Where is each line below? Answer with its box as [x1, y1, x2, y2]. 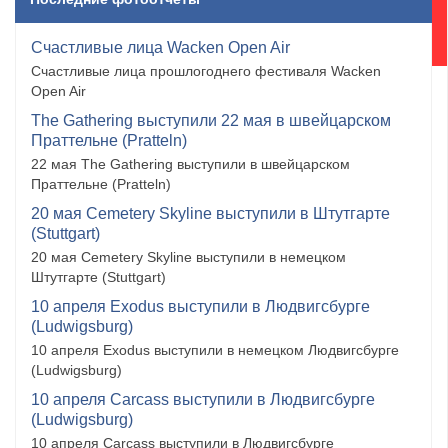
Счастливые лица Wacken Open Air [31, 39, 290, 57]
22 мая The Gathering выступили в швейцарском [31, 156, 350, 173]
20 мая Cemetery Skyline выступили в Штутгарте [31, 205, 390, 223]
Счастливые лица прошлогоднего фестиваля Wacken [31, 63, 381, 80]
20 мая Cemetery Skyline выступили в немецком [31, 249, 346, 266]
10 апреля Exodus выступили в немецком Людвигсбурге [31, 342, 399, 359]
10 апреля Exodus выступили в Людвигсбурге [31, 298, 370, 316]
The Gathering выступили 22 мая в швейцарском [31, 112, 391, 130]
